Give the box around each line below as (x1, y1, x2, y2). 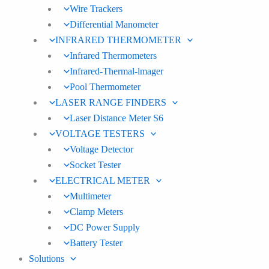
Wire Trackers (69, 4, 122, 14)
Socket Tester (69, 160, 121, 170)
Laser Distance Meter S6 (69, 113, 163, 123)
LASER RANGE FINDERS (55, 97, 166, 107)
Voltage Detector (69, 144, 133, 154)
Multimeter (69, 191, 111, 201)
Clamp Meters (69, 207, 123, 217)
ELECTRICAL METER (55, 175, 150, 186)
